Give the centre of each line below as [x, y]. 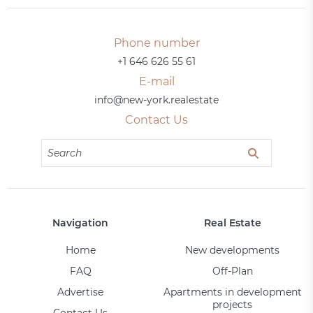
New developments [232, 250]
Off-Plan [232, 271]
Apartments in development [232, 292]
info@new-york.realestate [156, 100]
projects [232, 305]
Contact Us [156, 120]
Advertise [81, 292]
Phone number [156, 43]
